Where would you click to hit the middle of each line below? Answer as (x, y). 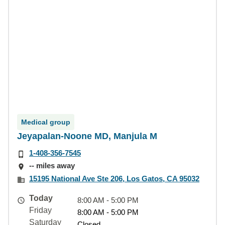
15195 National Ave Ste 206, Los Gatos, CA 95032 (114, 178)
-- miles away (52, 166)
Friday (40, 210)
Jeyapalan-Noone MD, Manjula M (87, 136)
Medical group (46, 122)
